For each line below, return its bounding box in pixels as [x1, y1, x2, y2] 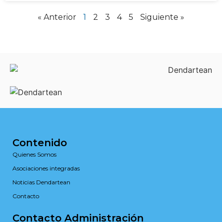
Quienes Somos [12, 151, 56, 159]
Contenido [12, 137, 67, 149]
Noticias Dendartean [12, 178, 70, 186]
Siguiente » [140, 12, 184, 22]
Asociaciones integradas [12, 165, 80, 172]
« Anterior [38, 12, 76, 22]
